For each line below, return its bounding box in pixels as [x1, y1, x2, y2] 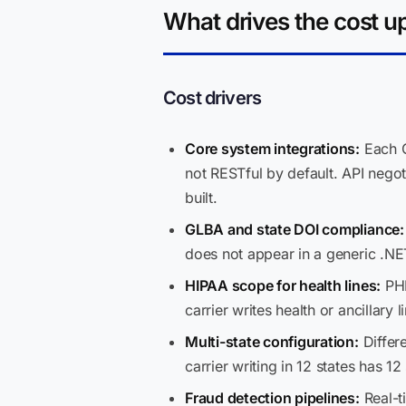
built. [185, 188, 217, 207]
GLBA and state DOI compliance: [185, 220, 404, 238]
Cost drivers [163, 87, 262, 109]
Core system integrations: [185, 140, 360, 158]
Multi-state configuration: [185, 333, 359, 351]
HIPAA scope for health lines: [185, 276, 382, 295]
